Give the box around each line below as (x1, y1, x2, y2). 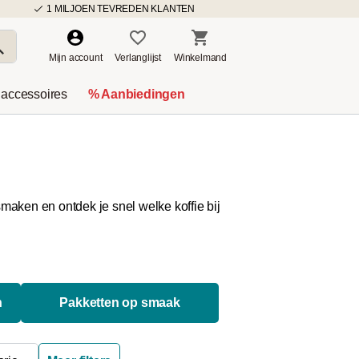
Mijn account (48, 52, 103, 63)
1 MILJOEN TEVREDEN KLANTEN (46, 3, 195, 14)
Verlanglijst (115, 52, 161, 63)
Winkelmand (174, 52, 227, 63)
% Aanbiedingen (87, 87, 185, 101)
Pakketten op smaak (59, 296, 180, 309)
